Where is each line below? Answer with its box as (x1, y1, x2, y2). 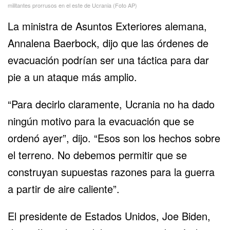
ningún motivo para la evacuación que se (8, 113, 194, 128)
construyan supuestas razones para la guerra (8, 164, 215, 179)
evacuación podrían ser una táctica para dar (8, 52, 209, 67)
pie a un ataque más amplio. (8, 69, 137, 84)
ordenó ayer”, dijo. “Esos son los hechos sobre (8, 130, 220, 145)
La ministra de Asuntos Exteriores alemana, (8, 18, 207, 33)
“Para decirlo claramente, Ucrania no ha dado (8, 96, 215, 111)
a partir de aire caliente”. (8, 181, 120, 196)
